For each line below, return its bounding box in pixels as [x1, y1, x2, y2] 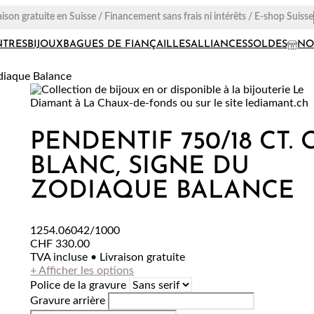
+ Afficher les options [30, 265, 135, 277]
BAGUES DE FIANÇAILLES [62, 39, 191, 50]
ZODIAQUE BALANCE [30, 179, 295, 205]
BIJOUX [27, 39, 63, 50]
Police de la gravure [30, 280, 127, 292]
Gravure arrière [30, 295, 106, 307]
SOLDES [247, 39, 287, 50]
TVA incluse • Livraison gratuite [30, 252, 186, 264]
